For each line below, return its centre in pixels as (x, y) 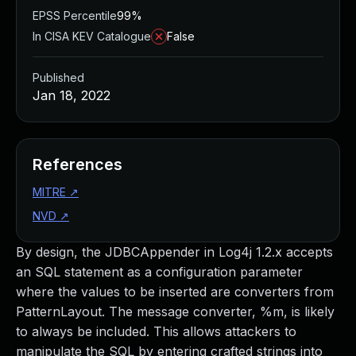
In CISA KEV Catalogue (92, 36)
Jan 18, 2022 (72, 95)
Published (58, 77)
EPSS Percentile (75, 15)
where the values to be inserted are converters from (175, 292)
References (77, 164)
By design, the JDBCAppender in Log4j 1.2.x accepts (174, 252)
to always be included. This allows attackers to (156, 331)
